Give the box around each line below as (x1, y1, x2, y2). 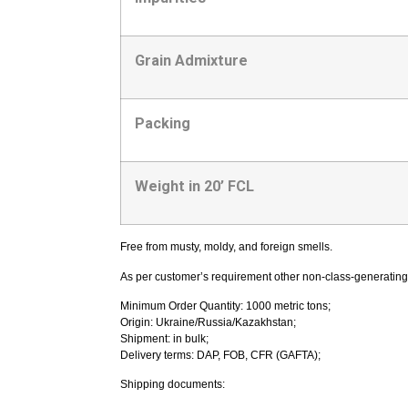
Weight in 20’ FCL (135, 178, 254, 196)
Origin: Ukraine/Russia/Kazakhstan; (120, 316, 296, 330)
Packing (135, 115, 190, 133)
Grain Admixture (135, 52, 248, 70)
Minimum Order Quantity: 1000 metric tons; (120, 300, 331, 313)
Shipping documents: (120, 378, 225, 392)
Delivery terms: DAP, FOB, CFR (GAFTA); (120, 349, 321, 362)
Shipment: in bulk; (120, 332, 209, 346)
